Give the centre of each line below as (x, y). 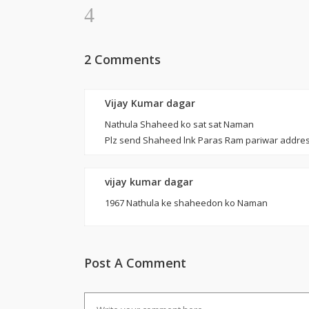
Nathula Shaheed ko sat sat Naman (179, 124)
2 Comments (122, 59)
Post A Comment (135, 263)
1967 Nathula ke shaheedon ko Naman (186, 203)
